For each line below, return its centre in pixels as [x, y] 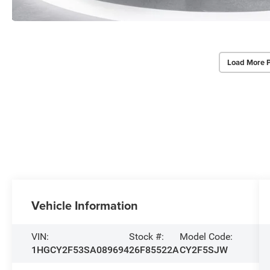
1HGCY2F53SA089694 [80, 250]
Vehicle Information [85, 206]
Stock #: [147, 237]
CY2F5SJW [203, 250]
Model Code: [206, 237]
